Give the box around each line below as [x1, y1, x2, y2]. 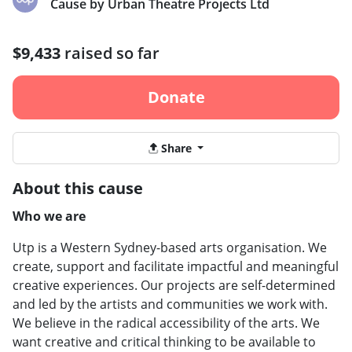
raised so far [60, 42, 159, 64]
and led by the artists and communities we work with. [13, 295, 328, 313]
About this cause [13, 177, 143, 199]
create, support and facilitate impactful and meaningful [13, 257, 339, 275]
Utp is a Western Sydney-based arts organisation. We [13, 238, 327, 256]
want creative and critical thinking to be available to [13, 332, 316, 350]
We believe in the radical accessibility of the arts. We [13, 313, 320, 332]
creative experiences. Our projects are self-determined [13, 276, 335, 294]
